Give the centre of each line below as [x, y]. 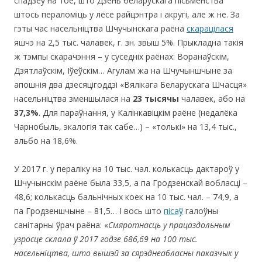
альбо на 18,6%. [46, 140]
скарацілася [210, 28]
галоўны [201, 211]
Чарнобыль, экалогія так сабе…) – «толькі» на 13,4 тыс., [125, 126]
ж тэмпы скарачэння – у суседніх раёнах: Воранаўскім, [122, 56]
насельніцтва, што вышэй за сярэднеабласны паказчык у [126, 253]
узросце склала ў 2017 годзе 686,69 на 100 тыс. [106, 239]
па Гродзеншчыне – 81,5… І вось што [89, 211]
